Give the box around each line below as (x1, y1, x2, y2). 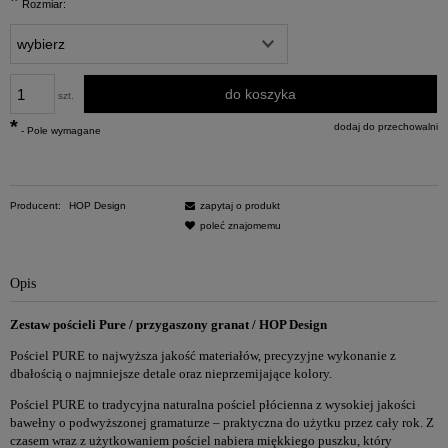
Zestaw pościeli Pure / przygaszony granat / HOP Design (10, 316, 327, 332)
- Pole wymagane (18, 125, 101, 137)
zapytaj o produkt (200, 200, 280, 212)
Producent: (10, 200, 64, 212)
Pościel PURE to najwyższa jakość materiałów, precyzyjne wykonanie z (10, 347, 396, 363)
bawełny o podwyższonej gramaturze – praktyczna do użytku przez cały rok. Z (10, 415, 434, 431)
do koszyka (224, 86, 296, 103)
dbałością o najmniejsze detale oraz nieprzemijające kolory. (10, 365, 332, 381)
